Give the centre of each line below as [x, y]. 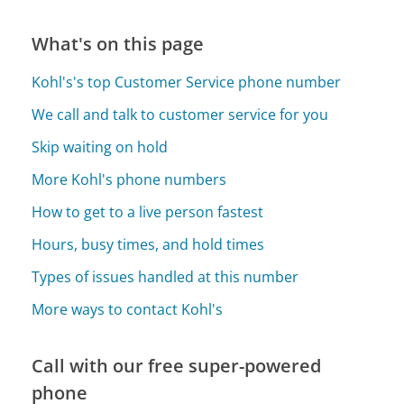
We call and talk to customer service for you [180, 115]
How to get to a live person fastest [148, 212]
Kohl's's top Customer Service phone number [187, 83]
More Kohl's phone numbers [129, 180]
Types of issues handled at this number [165, 277]
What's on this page [118, 44]
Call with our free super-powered [177, 366]
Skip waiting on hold [100, 147]
